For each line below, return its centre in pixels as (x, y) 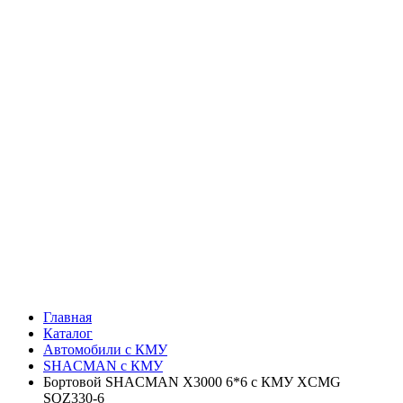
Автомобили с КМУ (105, 349)
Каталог (68, 333)
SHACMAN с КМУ (103, 366)
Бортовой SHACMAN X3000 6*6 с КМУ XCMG (192, 382)
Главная (67, 317)
